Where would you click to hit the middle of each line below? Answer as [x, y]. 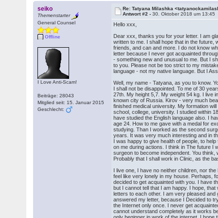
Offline [53, 37]
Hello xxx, [125, 24]
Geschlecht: [52, 109]
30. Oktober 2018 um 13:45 [184, 14]
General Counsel [57, 23]
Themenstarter [54, 16]
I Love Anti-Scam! [57, 82]
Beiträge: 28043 [56, 96]
